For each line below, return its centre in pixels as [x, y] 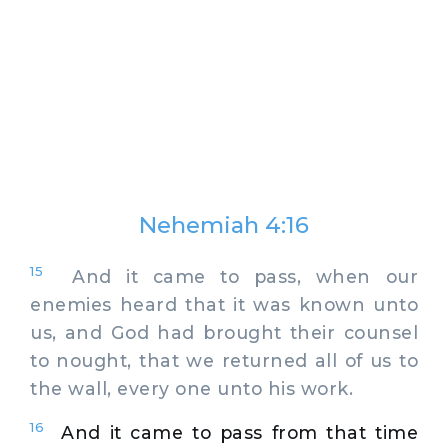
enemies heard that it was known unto [224, 304]
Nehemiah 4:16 [224, 225]
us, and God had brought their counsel [224, 332]
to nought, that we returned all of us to [224, 360]
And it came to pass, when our [230, 276]
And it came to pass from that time [240, 432]
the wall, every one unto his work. [191, 388]
